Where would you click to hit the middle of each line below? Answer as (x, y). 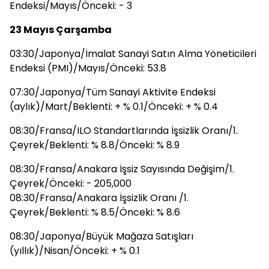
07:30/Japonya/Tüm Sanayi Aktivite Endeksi (113, 92)
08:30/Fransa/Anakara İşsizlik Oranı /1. (99, 198)
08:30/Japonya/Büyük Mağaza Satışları (101, 236)
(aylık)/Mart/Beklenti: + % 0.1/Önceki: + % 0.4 (114, 107)
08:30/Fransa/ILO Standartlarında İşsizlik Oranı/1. (124, 131)
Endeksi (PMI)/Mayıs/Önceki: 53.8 (88, 68)
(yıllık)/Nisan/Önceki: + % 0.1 (75, 251)
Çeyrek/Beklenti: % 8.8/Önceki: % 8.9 (95, 145)
